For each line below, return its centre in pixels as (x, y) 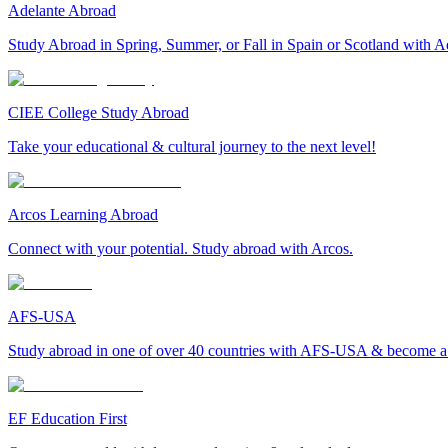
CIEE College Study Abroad (98, 113)
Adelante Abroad (62, 11)
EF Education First (67, 419)
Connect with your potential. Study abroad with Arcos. (180, 249)
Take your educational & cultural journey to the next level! (192, 147)
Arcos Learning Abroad (83, 215)
